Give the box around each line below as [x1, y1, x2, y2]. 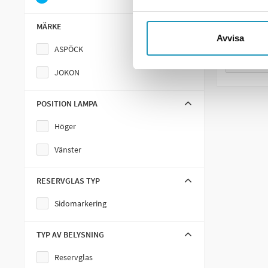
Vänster [54, 144, 81, 155]
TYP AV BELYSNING [36, 229, 104, 240]
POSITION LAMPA [36, 98, 98, 109]
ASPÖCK [54, 44, 83, 54]
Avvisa [216, 32, 244, 43]
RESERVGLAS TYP [36, 175, 100, 186]
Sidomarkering [54, 198, 106, 209]
